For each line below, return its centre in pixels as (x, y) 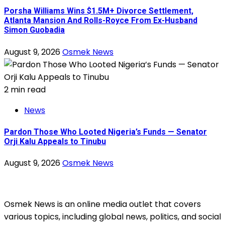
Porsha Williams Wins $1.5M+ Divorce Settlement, (99, 11)
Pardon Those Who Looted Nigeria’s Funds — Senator (105, 132)
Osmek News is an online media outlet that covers (102, 204)
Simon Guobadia (34, 30)
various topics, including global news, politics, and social (113, 217)
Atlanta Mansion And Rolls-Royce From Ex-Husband (101, 21)
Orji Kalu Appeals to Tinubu (55, 141)
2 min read (25, 89)
